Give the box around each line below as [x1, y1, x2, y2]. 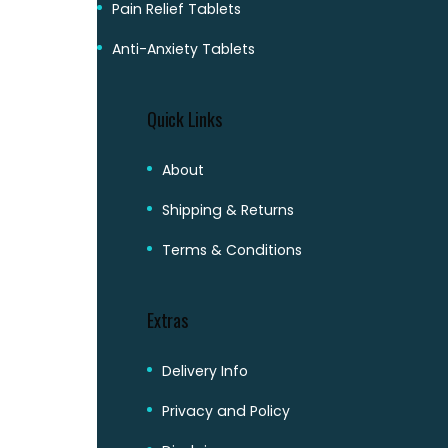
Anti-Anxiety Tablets [112, 38, 255, 59]
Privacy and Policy [162, 400, 290, 421]
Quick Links [147, 105, 222, 132]
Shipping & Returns [162, 199, 294, 220]
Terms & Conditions [162, 239, 302, 260]
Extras [147, 306, 188, 333]
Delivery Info [162, 360, 248, 381]
